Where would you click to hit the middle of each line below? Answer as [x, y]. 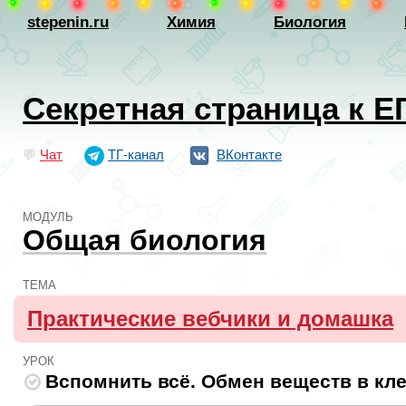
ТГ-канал [136, 155]
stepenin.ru [68, 22]
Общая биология [145, 240]
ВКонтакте [249, 155]
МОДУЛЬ [48, 217]
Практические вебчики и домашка [210, 319]
